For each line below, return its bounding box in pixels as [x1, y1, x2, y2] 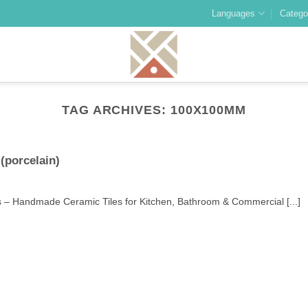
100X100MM [170, 102, 247, 117]
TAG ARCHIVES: [61, 102, 170, 117]
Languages [212, 8, 256, 19]
